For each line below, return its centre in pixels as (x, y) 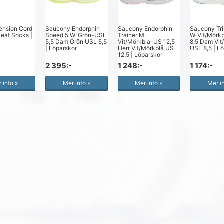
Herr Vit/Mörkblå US (146, 48)
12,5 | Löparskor (140, 54)
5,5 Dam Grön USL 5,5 (76, 41)
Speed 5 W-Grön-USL (76, 35)
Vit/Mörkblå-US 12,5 (146, 41)
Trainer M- (132, 35)
